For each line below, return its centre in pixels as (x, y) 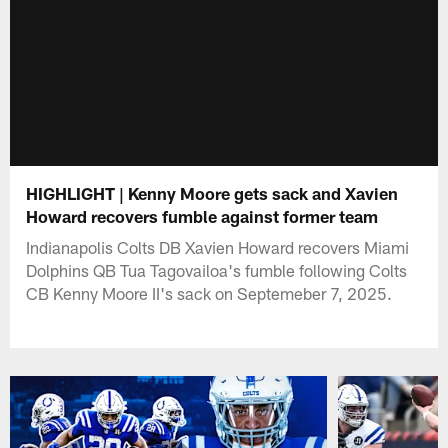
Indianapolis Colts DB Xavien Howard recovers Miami (218, 246)
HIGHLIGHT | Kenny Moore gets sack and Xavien (212, 192)
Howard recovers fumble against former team (202, 215)
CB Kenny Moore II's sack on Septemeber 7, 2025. (209, 292)
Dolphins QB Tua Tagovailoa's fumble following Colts (217, 269)
